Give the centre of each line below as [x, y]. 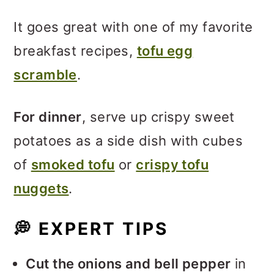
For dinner [48, 117]
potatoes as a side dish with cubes [128, 141]
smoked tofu [73, 165]
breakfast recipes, [75, 51]
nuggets [41, 188]
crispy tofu [172, 165]
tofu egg [165, 51]
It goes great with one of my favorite [133, 27]
